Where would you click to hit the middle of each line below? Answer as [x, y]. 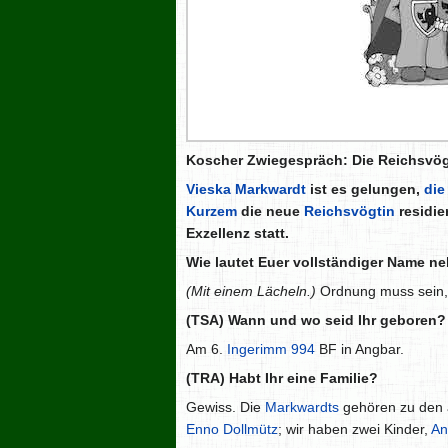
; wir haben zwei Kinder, [354, 429]
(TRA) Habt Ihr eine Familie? [282, 378]
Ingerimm [257, 349]
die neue [270, 211]
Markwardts [302, 407]
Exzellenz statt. [237, 233]
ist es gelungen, [365, 189]
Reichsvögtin [349, 211]
